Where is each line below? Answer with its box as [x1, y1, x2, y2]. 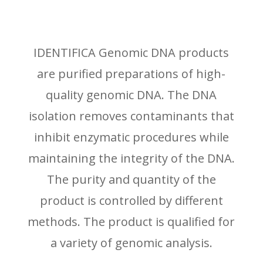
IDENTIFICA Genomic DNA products [33, 45, 230, 60]
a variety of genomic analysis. [50, 235, 213, 251]
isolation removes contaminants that [28, 108, 234, 124]
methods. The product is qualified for [28, 214, 235, 230]
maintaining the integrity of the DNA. [28, 150, 235, 166]
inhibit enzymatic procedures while [33, 129, 229, 145]
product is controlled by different [39, 193, 223, 208]
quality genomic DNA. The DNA [46, 87, 217, 103]
